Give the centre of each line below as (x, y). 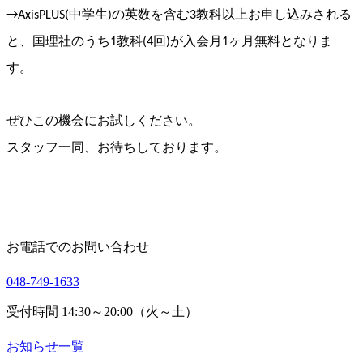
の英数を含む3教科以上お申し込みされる (232, 15)
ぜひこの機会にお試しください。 (104, 121)
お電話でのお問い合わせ (78, 246)
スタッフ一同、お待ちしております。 (117, 148)
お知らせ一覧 (45, 346)
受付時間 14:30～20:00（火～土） (102, 311)
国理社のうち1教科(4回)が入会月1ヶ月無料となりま (182, 42)
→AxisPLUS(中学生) (59, 15)
